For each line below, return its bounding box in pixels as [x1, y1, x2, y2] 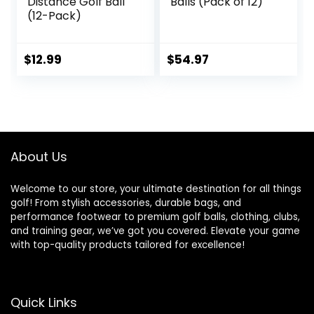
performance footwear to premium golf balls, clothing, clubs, [11, 210, 300, 224]
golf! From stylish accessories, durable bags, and [11, 196, 241, 210]
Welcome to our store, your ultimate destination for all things [11, 182, 301, 196]
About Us [11, 147, 67, 165]
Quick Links [11, 293, 77, 311]
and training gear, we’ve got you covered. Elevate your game [11, 224, 300, 238]
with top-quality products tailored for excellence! [11, 238, 245, 252]
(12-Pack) [27, 7, 82, 24]
